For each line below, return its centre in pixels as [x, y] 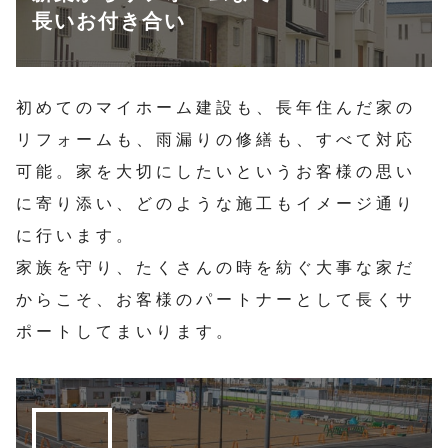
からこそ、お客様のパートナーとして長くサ [216, 300]
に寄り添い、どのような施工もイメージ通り [216, 204]
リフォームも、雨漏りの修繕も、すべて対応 [216, 140]
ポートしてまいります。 [126, 332]
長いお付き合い [109, 21]
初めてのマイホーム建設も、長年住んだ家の [216, 108]
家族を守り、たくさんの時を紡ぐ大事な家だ [216, 268]
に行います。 [76, 236]
